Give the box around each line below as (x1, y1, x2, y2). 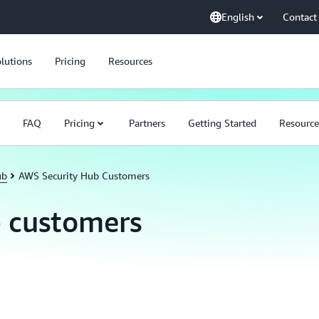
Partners (129, 117, 165, 129)
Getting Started (188, 117, 256, 129)
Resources (108, 55, 152, 67)
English (221, 11, 254, 23)
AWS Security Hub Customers (19, 169, 150, 182)
